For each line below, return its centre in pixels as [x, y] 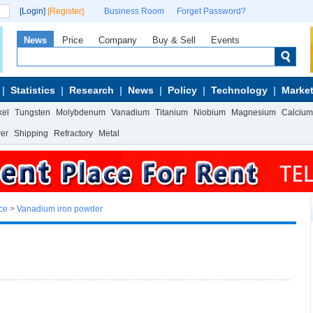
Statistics [33, 90]
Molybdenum [81, 112]
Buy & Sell [174, 40]
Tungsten [32, 112]
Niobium [210, 112]
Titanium [172, 112]
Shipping [31, 133]
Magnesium [254, 112]
